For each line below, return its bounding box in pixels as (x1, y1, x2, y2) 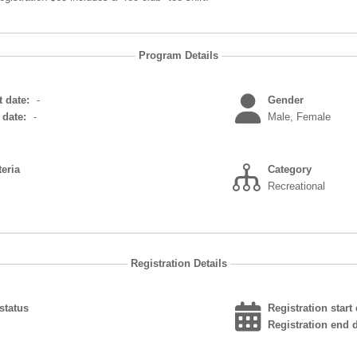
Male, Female (267, 111, 331, 124)
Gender (267, 94, 304, 107)
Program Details (139, 49, 218, 62)
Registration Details (130, 257, 227, 270)
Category (267, 163, 312, 176)
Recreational (267, 180, 325, 193)
